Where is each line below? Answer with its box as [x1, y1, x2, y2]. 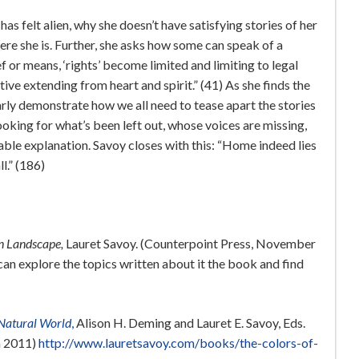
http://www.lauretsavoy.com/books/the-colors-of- [38, 335, 318, 351]
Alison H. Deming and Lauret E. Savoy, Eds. [75, 315, 308, 331]
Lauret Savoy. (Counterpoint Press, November [65, 236, 316, 252]
